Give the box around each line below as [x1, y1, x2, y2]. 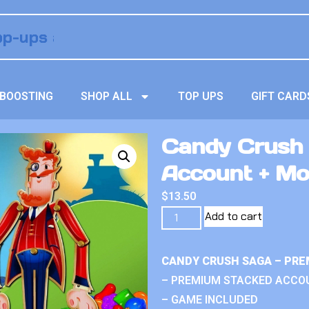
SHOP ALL [81, 90, 133, 103]
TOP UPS [178, 90, 224, 103]
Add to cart [205, 209, 263, 223]
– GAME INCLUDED [161, 293, 258, 306]
